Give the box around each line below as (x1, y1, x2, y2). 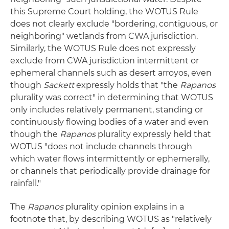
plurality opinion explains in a (63, 202, 184, 212)
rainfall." (10, 178, 41, 189)
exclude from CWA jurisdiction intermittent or (10, 56, 199, 66)
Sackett (43, 80, 74, 90)
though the (10, 129, 60, 140)
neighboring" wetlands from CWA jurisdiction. (10, 31, 198, 41)
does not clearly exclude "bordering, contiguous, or (10, 19, 218, 29)
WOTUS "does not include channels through (10, 142, 192, 152)
